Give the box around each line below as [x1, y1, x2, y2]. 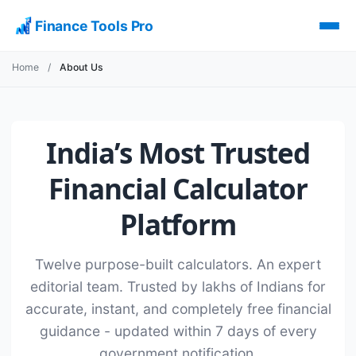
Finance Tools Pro [35, 17, 154, 34]
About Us [60, 61, 103, 73]
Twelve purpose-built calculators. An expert [35, 255, 321, 273]
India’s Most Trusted [46, 133, 310, 172]
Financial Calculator [48, 169, 308, 207]
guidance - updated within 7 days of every [39, 322, 317, 339]
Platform [119, 205, 237, 243]
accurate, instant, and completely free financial [25, 300, 331, 317]
